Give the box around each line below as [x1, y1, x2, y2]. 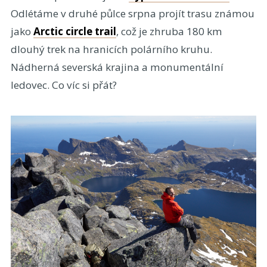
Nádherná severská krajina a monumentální [10, 60, 223, 74]
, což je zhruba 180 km [116, 24, 222, 38]
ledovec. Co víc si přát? [10, 78, 117, 92]
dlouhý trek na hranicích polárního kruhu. [10, 42, 212, 56]
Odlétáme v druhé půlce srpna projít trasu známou [10, 7, 254, 20]
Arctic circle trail [33, 24, 116, 38]
